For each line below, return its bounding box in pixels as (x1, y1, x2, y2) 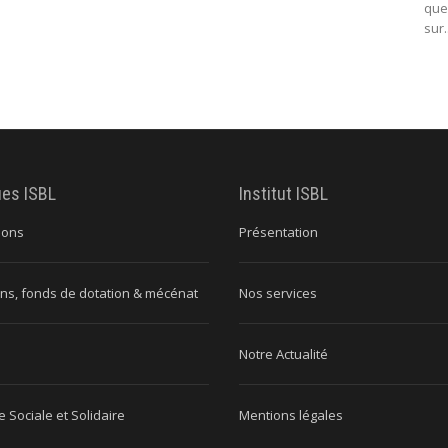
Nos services (239, 283, 317, 302)
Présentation (239, 222, 318, 241)
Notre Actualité (239, 344, 328, 363)
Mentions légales (239, 405, 343, 424)
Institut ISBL (239, 182, 328, 204)
